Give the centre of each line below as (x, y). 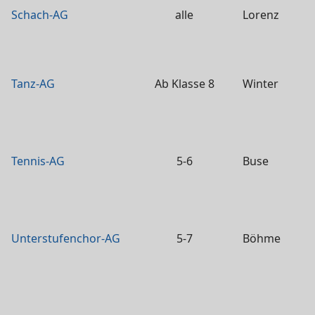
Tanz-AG (33, 84)
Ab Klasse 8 (184, 84)
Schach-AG (40, 15)
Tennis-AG (38, 161)
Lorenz (261, 15)
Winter (261, 84)
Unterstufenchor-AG (66, 238)
